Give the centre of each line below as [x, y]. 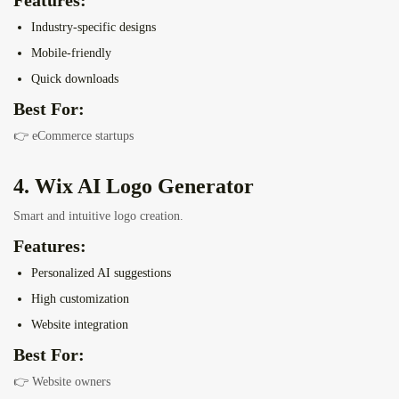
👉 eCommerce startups [73, 136]
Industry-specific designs [94, 28]
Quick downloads [75, 79]
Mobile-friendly [71, 53]
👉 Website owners [62, 382]
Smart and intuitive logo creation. [98, 216]
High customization [80, 299]
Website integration [80, 325]
